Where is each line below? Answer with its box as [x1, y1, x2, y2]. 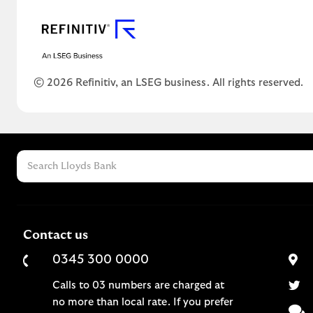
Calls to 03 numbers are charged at [52, 279, 224, 291]
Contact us [23, 228, 88, 242]
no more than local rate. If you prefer [52, 296, 233, 307]
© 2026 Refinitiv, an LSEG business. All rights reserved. [34, 77, 303, 88]
